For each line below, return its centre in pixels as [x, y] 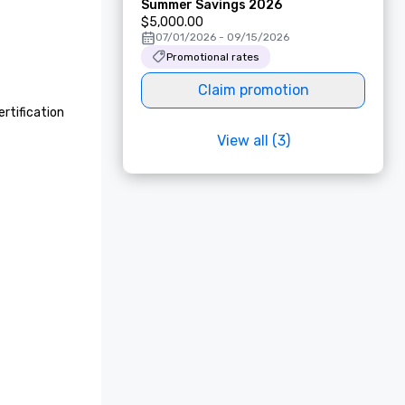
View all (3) [253, 141]
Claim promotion [253, 90]
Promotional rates [213, 57]
